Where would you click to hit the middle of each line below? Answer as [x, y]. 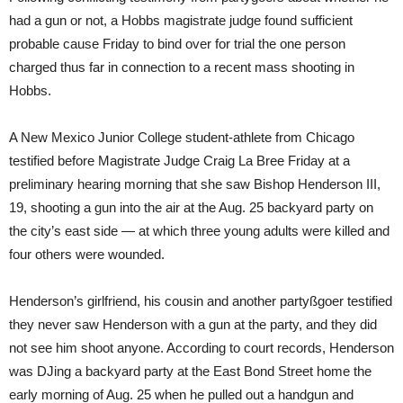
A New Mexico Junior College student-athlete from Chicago [182, 138]
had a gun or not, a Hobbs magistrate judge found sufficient [181, 21]
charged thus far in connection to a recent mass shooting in [182, 67]
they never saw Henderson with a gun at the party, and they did [193, 325]
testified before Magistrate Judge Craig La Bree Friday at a [179, 161]
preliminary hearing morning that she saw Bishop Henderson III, [195, 184]
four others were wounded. [87, 255]
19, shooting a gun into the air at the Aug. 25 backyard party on [191, 208]
